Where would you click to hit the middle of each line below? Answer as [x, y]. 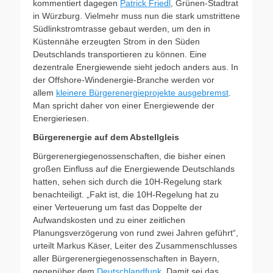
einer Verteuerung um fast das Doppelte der [118, 207]
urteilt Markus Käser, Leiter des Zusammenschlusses [135, 246]
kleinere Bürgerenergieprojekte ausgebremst [142, 93]
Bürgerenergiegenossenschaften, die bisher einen [129, 156]
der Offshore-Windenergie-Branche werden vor [124, 80]
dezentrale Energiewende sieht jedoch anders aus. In [136, 67]
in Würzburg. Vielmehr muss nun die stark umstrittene [136, 16]
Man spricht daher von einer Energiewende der [124, 105]
